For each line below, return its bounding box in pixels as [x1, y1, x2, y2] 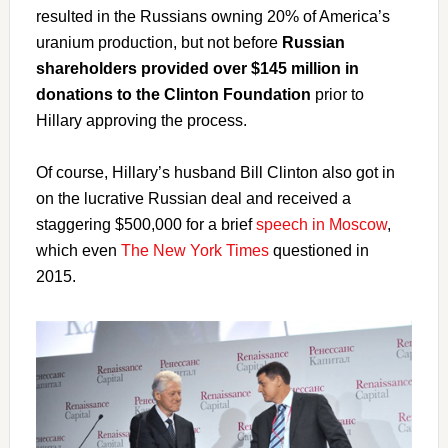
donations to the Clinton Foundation [35, 85, 311, 103]
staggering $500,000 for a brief [35, 215, 256, 233]
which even [35, 241, 121, 259]
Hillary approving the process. [35, 111, 247, 129]
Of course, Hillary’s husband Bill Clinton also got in [35, 163, 395, 181]
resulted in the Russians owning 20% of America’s [35, 7, 390, 25]
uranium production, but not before [35, 33, 282, 51]
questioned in [268, 241, 369, 259]
